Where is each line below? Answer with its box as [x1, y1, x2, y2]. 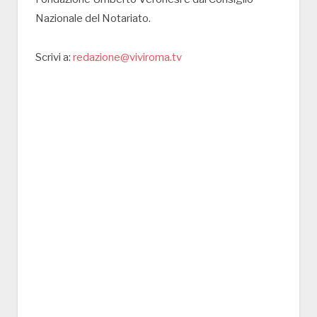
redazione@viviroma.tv [73, 51, 182, 64]
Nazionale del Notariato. [35, 12, 151, 25]
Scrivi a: [35, 51, 73, 64]
